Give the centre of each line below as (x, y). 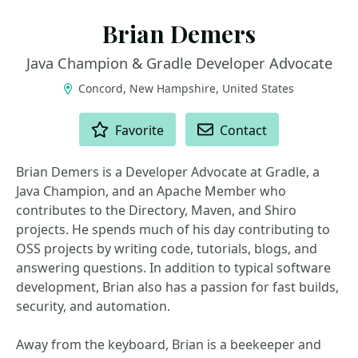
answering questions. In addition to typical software (173, 268)
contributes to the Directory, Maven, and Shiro (156, 210)
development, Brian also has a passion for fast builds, (177, 287)
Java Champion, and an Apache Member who (151, 191)
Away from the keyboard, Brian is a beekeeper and (169, 344)
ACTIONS (42, 119)
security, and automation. (93, 306)
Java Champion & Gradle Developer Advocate (179, 63)
